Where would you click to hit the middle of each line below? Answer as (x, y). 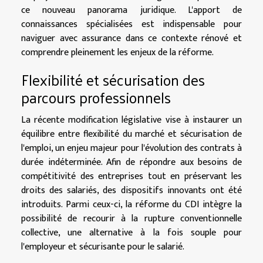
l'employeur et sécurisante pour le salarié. (103, 247)
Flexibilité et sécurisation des (113, 79)
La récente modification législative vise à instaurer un (131, 120)
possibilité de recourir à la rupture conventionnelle (131, 218)
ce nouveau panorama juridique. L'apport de (131, 10)
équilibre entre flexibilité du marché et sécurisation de (131, 134)
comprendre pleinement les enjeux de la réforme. (117, 52)
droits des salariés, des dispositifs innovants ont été (131, 190)
